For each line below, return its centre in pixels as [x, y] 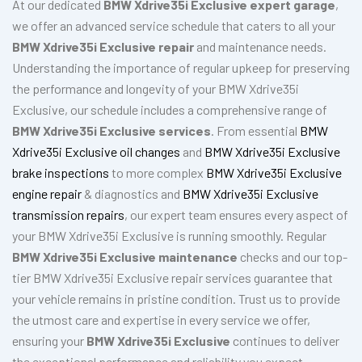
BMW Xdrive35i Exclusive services [112, 131]
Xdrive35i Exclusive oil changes [96, 152]
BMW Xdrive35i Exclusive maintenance [125, 257]
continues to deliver [286, 341]
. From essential [255, 131]
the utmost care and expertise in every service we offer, [161, 320]
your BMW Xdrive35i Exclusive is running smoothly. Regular [169, 236]
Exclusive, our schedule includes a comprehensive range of [170, 110]
